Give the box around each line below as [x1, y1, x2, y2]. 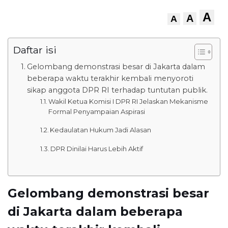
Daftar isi [13, 43, 56, 56]
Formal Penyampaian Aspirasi [48, 107, 146, 116]
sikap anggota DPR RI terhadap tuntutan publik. [26, 85, 208, 95]
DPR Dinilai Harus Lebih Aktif [50, 144, 144, 153]
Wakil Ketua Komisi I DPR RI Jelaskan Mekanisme [48, 97, 209, 105]
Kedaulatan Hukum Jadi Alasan [50, 125, 152, 134]
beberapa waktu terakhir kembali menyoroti [26, 73, 193, 83]
